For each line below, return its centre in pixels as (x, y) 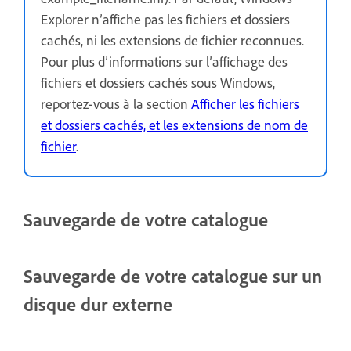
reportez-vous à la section (116, 103)
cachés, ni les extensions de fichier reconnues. (172, 40)
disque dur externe (98, 304)
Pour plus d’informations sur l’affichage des (164, 61)
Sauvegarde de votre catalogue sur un (173, 275)
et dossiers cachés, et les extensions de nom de (174, 124)
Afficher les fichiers (245, 103)
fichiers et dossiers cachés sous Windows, (158, 82)
